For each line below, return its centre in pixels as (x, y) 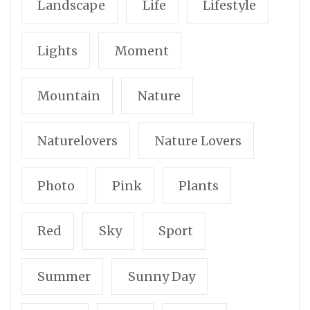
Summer (64, 276)
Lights (58, 51)
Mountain (69, 95)
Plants (199, 186)
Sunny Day (161, 276)
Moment (142, 51)
